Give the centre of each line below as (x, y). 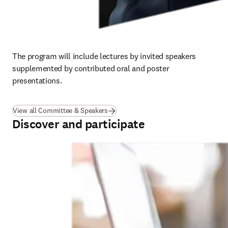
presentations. (37, 80)
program (43, 56)
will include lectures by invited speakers (127, 56)
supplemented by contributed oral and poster (91, 68)
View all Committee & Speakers (60, 110)
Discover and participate (79, 124)
